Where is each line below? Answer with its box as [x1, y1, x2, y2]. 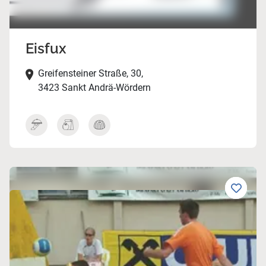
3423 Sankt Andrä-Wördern [37, 82, 151, 94]
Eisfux [25, 40, 66, 58]
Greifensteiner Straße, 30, [37, 68, 143, 80]
